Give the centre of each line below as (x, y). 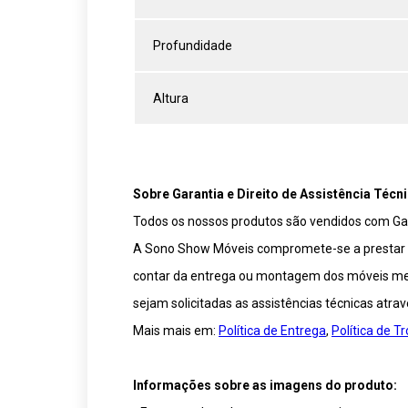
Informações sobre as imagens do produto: (265, 385)
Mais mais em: (176, 330)
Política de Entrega (272, 330)
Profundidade (193, 45)
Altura (171, 98)
